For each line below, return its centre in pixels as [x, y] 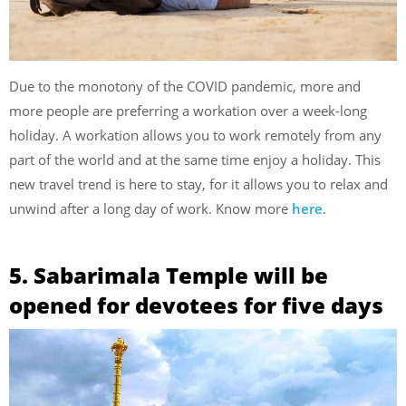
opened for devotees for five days [196, 304]
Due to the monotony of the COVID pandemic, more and [185, 87]
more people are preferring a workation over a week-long [188, 111]
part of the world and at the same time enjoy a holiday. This [195, 160]
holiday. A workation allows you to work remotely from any [195, 135]
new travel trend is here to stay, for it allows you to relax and [198, 184]
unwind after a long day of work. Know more [150, 209]
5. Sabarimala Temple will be [169, 275]
